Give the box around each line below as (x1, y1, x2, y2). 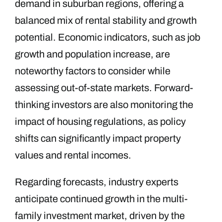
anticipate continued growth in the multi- (15, 193, 188, 204)
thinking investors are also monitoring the (15, 99, 193, 110)
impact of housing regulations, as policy (15, 115, 186, 127)
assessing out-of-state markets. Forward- (15, 82, 193, 93)
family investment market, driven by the (15, 210, 185, 221)
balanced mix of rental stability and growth (15, 14, 197, 26)
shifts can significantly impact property (15, 132, 181, 144)
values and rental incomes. (15, 149, 131, 161)
